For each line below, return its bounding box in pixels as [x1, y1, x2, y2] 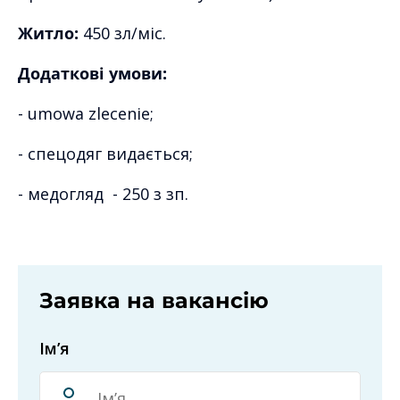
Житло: [18, 21, 79, 44]
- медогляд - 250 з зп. [18, 182, 188, 204]
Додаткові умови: [18, 62, 167, 84]
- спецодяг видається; [18, 142, 193, 164]
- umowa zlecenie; [18, 102, 154, 124]
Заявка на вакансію [39, 287, 269, 313]
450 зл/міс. [79, 21, 166, 44]
